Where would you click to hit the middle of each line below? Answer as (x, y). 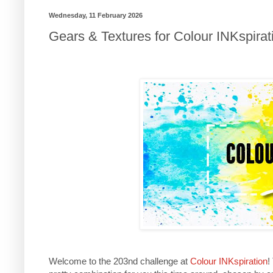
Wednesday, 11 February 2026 (96, 15)
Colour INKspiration (229, 261)
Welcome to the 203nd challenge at (119, 261)
